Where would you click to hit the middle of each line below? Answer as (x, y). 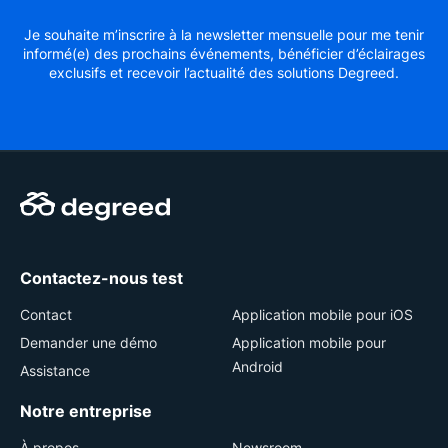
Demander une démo (88, 342)
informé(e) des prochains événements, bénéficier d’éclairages (224, 53)
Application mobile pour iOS (322, 314)
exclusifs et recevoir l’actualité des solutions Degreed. (224, 72)
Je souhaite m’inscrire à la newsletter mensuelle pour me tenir (224, 34)
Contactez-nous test (101, 277)
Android (257, 366)
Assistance (55, 370)
